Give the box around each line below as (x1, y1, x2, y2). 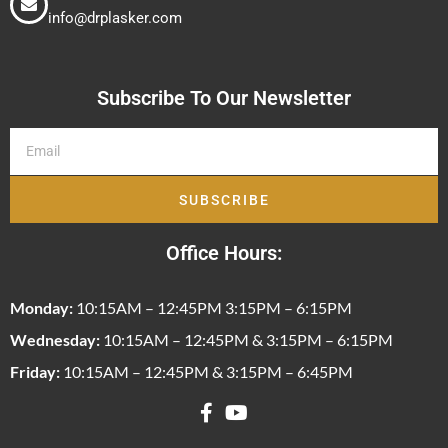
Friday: (10, 362, 60, 382)
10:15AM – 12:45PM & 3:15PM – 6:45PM (60, 362, 353, 382)
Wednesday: (10, 330, 100, 350)
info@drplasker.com (48, 9, 182, 28)
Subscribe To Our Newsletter (97, 86, 351, 111)
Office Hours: (166, 241, 282, 266)
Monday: (10, 298, 73, 318)
